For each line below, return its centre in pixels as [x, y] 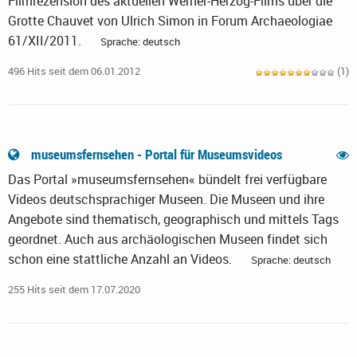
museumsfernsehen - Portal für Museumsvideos [157, 155]
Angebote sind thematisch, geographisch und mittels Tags [173, 220]
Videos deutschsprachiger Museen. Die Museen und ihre [166, 200]
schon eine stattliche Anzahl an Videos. [122, 259]
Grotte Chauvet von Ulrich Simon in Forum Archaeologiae [170, 21]
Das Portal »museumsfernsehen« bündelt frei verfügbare [167, 180]
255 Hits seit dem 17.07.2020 [74, 290]
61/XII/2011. [46, 41]
